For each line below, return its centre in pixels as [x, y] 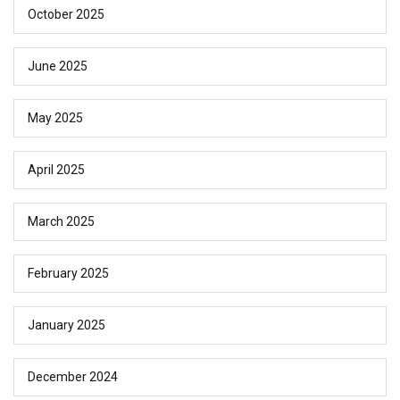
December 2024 [73, 377]
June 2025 [58, 67]
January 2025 [67, 325]
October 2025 [66, 15]
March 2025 [61, 222]
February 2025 [68, 274]
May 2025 [55, 118]
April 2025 [56, 170]
